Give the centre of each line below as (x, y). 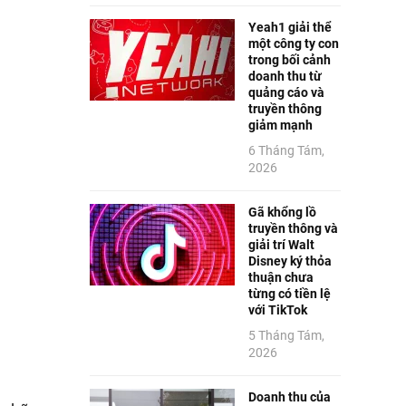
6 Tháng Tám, (286, 150)
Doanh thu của (289, 396)
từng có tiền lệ (289, 293)
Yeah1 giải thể (290, 27)
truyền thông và (293, 228)
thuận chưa (280, 277)
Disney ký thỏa (290, 261)
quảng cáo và (286, 92)
